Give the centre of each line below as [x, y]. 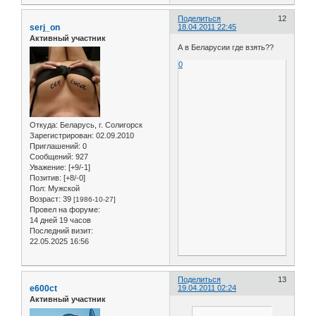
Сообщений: [51, 157]
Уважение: [48, 168]
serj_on [45, 27]
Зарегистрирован [61, 136]
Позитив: [45, 178]
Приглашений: [55, 146]
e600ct [43, 289]
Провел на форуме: [65, 210]
